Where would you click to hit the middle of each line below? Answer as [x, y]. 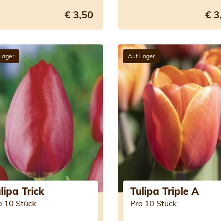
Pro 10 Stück [153, 203]
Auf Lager [141, 56]
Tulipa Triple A [164, 191]
